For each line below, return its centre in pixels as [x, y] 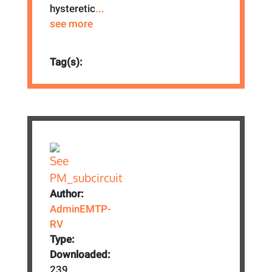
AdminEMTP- [81, 209]
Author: [67, 194]
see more [72, 23]
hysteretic [73, 8]
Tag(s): [66, 62]
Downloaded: [80, 255]
